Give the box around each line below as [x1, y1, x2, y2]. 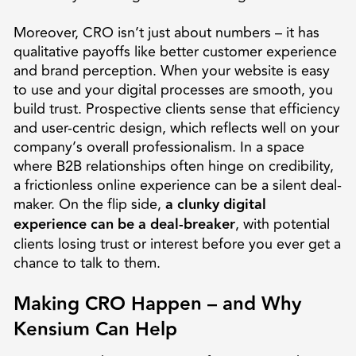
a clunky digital [164, 192, 266, 216]
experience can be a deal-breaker [13, 212, 235, 236]
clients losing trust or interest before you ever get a [13, 232, 341, 255]
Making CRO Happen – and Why [13, 288, 301, 319]
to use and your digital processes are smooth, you [13, 78, 333, 101]
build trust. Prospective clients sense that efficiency [13, 97, 340, 120]
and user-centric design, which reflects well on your [13, 116, 339, 139]
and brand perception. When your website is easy [13, 59, 330, 82]
